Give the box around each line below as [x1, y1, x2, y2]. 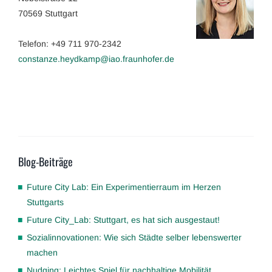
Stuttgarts [27, 197, 64, 207]
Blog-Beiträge [18, 153, 73, 169]
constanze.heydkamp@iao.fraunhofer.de [18, 53, 174, 64]
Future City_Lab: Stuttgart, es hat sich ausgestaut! [26, 214, 220, 225]
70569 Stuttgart [18, 8, 78, 18]
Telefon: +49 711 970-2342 [18, 38, 121, 49]
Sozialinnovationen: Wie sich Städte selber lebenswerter [26, 232, 242, 242]
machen [27, 247, 58, 257]
